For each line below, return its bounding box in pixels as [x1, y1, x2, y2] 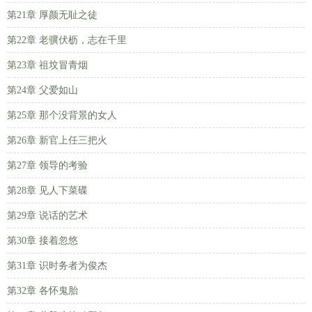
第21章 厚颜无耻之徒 [7, 10, 97, 20]
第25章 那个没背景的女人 [7, 110, 117, 120]
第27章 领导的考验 [7, 160, 88, 171]
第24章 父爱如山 [7, 85, 78, 95]
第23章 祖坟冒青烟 [7, 60, 88, 70]
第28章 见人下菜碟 [7, 185, 88, 196]
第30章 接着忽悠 [7, 235, 78, 246]
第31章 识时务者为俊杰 [7, 260, 107, 271]
